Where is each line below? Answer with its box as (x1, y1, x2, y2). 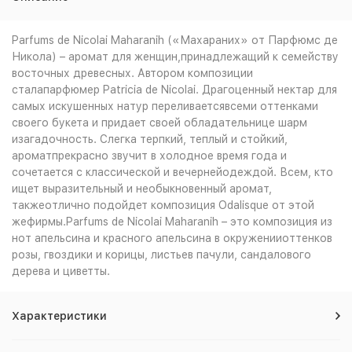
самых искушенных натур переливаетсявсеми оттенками (12, 100, 318, 112)
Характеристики (12, 310, 107, 322)
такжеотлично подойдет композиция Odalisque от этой (12, 199, 314, 211)
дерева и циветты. (12, 265, 110, 277)
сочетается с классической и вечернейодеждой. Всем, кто (12, 166, 333, 178)
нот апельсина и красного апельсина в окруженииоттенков (12, 232, 332, 244)
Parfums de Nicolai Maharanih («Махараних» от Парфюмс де (12, 34, 338, 46)
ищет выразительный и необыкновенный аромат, (12, 182, 272, 195)
